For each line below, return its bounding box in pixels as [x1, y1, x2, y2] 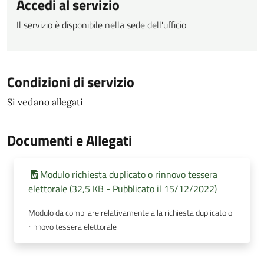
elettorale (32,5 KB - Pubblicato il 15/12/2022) [28, 181, 217, 196]
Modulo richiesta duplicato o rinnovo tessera [40, 167, 217, 181]
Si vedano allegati [7, 96, 83, 108]
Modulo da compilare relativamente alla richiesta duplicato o [28, 206, 232, 219]
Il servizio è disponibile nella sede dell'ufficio [16, 18, 186, 32]
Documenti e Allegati [7, 130, 132, 151]
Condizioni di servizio [7, 71, 134, 93]
